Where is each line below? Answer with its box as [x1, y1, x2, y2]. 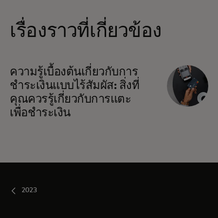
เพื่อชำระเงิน [10, 107, 71, 119]
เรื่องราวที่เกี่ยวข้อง [10, 21, 162, 41]
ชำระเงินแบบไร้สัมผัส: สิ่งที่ [10, 80, 140, 92]
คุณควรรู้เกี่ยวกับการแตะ [10, 93, 131, 106]
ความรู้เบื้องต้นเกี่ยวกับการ [10, 66, 138, 78]
